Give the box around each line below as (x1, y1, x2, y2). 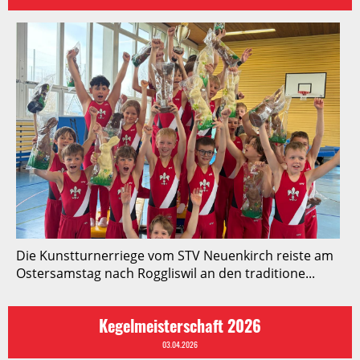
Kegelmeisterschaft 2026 (99, 313, 261, 337)
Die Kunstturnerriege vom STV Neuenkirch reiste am (16, 246, 333, 264)
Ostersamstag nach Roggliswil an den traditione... (16, 264, 315, 282)
